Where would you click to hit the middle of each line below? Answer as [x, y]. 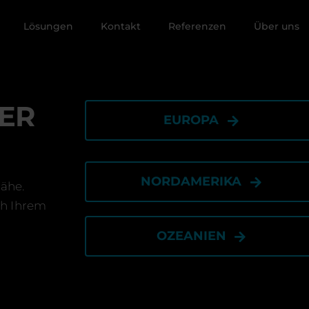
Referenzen [197, 26]
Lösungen [48, 26]
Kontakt [120, 26]
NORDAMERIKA [191, 181]
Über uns [276, 26]
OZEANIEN [191, 236]
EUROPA [191, 120]
